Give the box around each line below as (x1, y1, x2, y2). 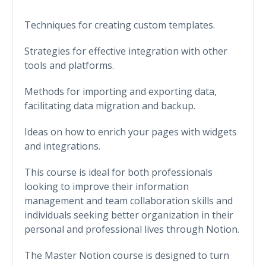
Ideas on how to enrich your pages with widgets (24, 125, 237, 138)
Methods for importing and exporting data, (24, 84, 217, 98)
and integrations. (24, 139, 100, 153)
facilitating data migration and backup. (24, 99, 195, 112)
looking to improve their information (24, 179, 189, 193)
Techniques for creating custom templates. (24, 18, 215, 31)
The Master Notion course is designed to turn (24, 248, 229, 262)
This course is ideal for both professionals (24, 165, 213, 179)
